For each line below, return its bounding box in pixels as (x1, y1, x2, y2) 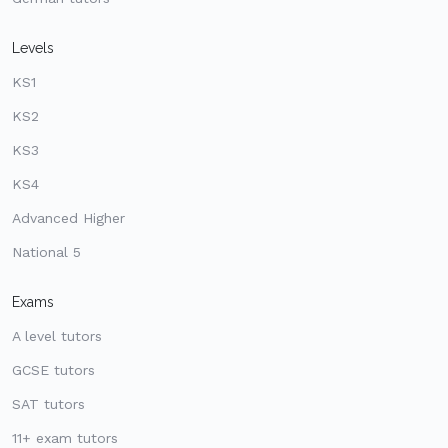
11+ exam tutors (12, 429, 118, 446)
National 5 (12, 243, 81, 260)
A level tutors (12, 327, 102, 344)
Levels (12, 39, 54, 56)
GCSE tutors (12, 361, 95, 378)
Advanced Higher (12, 209, 125, 226)
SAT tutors (12, 395, 85, 412)
